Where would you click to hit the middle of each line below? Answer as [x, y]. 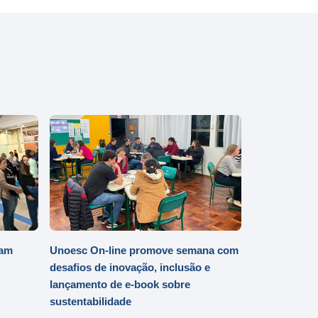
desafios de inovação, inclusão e [130, 267]
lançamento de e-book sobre [120, 284]
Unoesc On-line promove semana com [144, 250]
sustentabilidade [91, 301]
